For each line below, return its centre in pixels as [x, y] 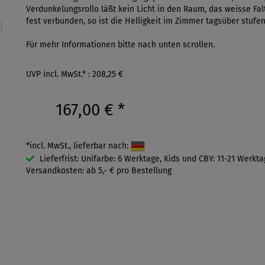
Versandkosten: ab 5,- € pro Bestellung [99, 171]
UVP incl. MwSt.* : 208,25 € [75, 75]
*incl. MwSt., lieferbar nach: [78, 146]
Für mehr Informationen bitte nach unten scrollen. [120, 45]
